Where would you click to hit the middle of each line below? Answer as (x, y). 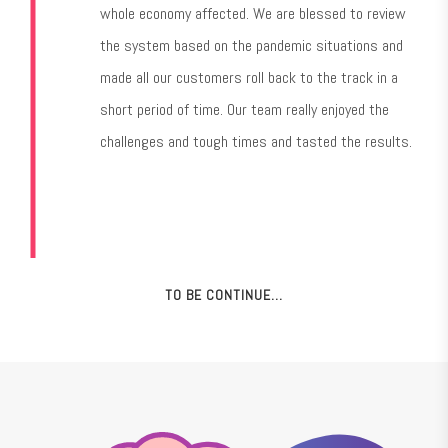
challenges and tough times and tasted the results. (256, 141)
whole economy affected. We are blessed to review (253, 13)
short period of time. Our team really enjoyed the (244, 109)
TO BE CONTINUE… (224, 294)
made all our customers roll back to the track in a (249, 77)
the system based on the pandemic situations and (251, 45)
